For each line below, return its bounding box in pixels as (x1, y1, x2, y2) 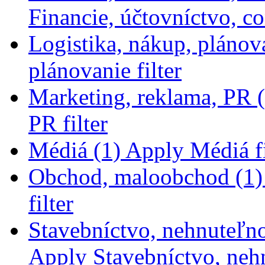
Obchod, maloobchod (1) (28, 164, 263, 190)
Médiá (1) (28, 137, 121, 163)
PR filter (28, 111, 108, 137)
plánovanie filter (28, 57, 182, 83)
